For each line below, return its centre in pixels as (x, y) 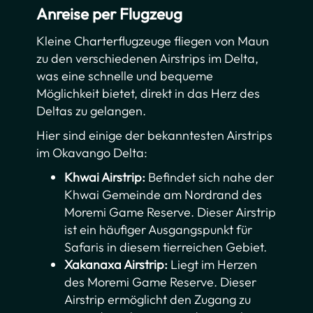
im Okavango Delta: (92, 153)
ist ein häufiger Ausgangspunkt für (159, 230)
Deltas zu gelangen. (92, 111)
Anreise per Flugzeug (110, 14)
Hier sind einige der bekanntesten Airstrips (155, 136)
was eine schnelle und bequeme (125, 76)
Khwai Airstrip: (105, 177)
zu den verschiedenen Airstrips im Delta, (148, 59)
